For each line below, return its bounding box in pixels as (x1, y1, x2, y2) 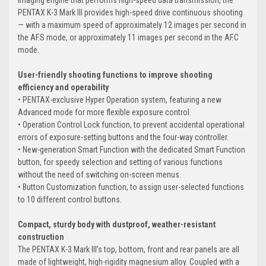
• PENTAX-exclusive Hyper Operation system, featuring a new (18, 94, 221, 104)
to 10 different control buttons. (18, 194, 122, 204)
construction (18, 232, 64, 242)
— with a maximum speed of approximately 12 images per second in (18, 20, 246, 30)
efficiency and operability (18, 82, 109, 92)
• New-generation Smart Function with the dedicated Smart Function (18, 144, 245, 154)
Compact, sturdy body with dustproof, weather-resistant (18, 219, 216, 229)
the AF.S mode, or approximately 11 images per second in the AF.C (18, 32, 239, 42)
